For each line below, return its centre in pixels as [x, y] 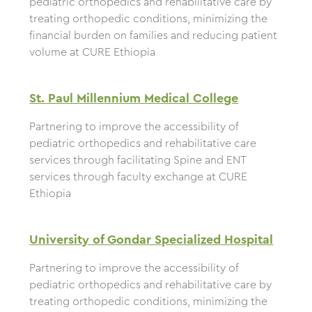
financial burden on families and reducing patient [154, 36]
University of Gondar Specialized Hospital [151, 240]
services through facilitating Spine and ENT [138, 161]
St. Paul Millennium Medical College [134, 99]
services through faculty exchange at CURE [139, 177]
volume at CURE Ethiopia [93, 53]
